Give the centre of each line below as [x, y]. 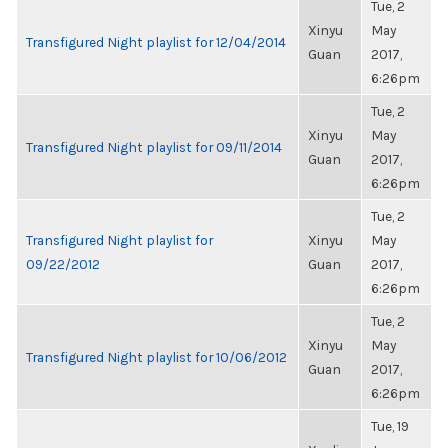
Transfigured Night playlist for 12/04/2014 [156, 42]
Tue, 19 [390, 426]
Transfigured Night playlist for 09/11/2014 [154, 147]
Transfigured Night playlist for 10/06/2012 [156, 357]
